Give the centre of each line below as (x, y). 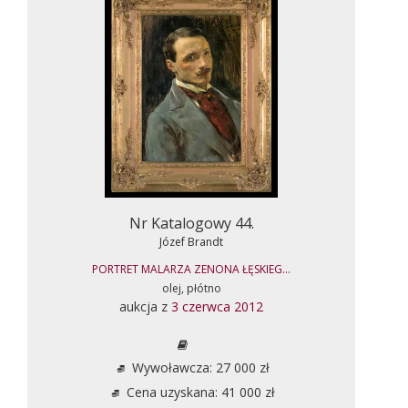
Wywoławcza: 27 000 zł (199, 367)
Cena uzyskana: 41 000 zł (199, 392)
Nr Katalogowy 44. (191, 223)
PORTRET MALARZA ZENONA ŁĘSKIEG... (191, 269)
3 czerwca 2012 (217, 306)
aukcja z (145, 306)
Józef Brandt (191, 241)
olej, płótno (191, 288)
